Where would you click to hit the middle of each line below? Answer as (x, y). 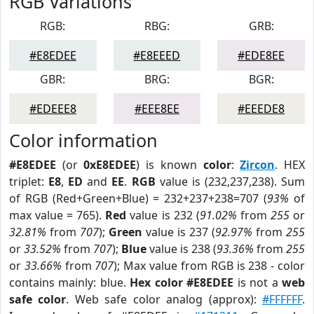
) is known (170, 165)
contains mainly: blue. (70, 282)
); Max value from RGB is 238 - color (210, 266)
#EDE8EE (261, 55)
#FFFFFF (282, 299)
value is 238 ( (182, 249)
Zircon (258, 165)
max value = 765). (57, 215)
